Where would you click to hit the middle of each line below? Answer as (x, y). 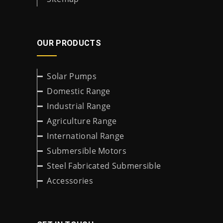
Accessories (70, 181)
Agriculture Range (82, 121)
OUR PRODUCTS (69, 43)
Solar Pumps (72, 76)
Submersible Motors (87, 151)
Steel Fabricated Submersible (104, 166)
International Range (86, 136)
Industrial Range (79, 106)
